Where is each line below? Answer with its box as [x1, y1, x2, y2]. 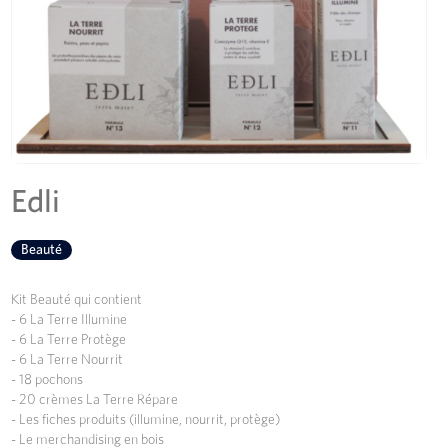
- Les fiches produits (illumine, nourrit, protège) [11, 413, 280, 427]
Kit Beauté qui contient [11, 293, 142, 307]
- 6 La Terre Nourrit [11, 353, 123, 367]
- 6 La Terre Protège [11, 333, 126, 347]
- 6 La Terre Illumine [11, 313, 127, 327]
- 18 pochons [11, 373, 83, 387]
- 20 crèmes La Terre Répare [11, 393, 178, 407]
